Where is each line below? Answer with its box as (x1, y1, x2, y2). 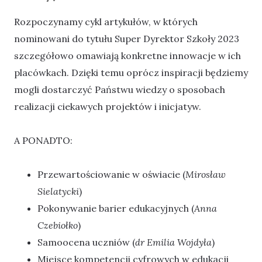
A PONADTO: (14, 135, 73, 147)
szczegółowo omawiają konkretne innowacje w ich (14, 49, 241, 61)
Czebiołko (37, 219, 78, 232)
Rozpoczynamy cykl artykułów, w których (14, 15, 198, 27)
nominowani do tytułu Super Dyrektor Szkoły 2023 (14, 32, 239, 44)
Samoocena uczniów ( (37, 236, 135, 249)
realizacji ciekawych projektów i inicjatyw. (14, 100, 201, 112)
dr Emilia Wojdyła (135, 236, 212, 249)
